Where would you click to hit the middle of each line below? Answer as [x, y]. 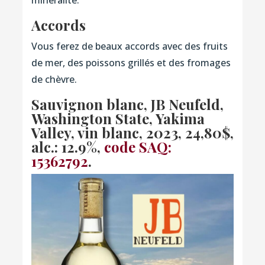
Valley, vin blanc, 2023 [104, 132]
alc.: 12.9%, [67, 146]
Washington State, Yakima [118, 118]
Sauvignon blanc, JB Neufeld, [127, 104]
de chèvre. [54, 79]
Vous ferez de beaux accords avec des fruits [129, 46]
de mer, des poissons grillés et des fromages [131, 62]
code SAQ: [138, 146]
